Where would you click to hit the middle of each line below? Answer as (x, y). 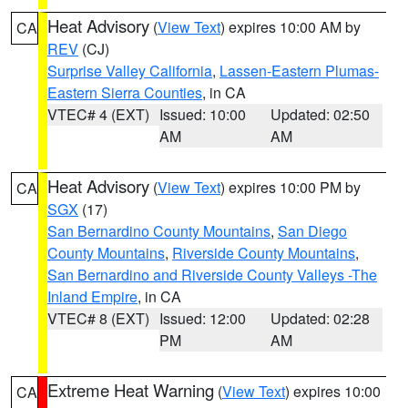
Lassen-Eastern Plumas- (299, 71)
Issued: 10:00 (202, 114)
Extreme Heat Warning (131, 390)
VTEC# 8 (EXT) (98, 318)
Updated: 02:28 (321, 318)
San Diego (312, 231)
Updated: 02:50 (321, 114)
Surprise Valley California (130, 71)
